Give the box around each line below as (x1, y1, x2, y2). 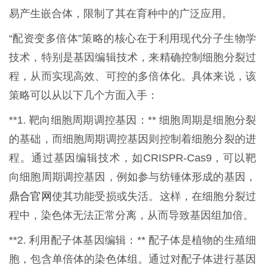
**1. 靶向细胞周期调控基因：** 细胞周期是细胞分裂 (9, 114, 256, 126)
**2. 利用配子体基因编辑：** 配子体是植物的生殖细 (9, 234, 256, 246)
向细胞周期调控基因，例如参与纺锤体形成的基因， (9, 170, 256, 183)
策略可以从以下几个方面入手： (9, 89, 158, 101)
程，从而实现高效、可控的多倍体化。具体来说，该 (9, 70, 256, 82)
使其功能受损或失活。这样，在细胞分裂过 (51, 190, 257, 202)
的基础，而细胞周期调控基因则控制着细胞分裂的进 (9, 132, 256, 145)
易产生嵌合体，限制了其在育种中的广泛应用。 (9, 7, 232, 20)
